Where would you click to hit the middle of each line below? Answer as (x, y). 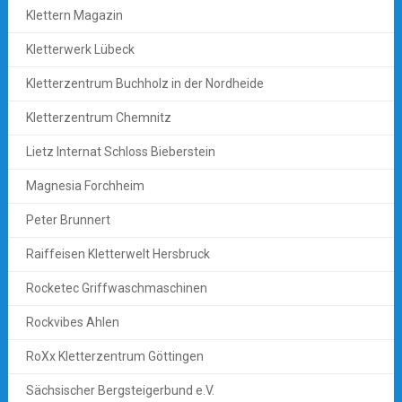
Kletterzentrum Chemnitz (98, 117)
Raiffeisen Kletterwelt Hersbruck (118, 253)
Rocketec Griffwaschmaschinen (116, 288)
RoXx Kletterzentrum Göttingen (114, 356)
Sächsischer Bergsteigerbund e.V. (120, 390)
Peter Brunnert (68, 219)
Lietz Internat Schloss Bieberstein (120, 151)
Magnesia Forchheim (85, 185)
